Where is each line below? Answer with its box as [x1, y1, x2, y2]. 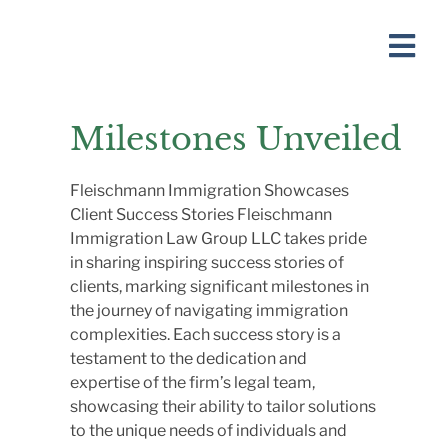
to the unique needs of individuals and [70, 421, 347, 440]
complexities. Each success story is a [70, 325, 341, 344]
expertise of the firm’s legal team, [70, 373, 315, 392]
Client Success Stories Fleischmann [70, 205, 332, 224]
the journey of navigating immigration [70, 301, 348, 320]
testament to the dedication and [70, 349, 307, 368]
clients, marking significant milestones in [70, 277, 369, 296]
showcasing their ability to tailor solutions [70, 397, 376, 416]
